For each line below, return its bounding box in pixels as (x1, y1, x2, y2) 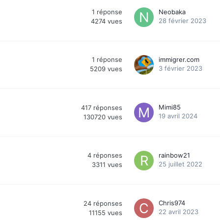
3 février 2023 (159, 64, 202, 72)
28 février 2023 (159, 16, 206, 25)
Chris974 (159, 198, 185, 207)
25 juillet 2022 (159, 160, 202, 168)
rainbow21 (159, 151, 190, 159)
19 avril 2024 (159, 111, 197, 120)
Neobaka (159, 7, 186, 16)
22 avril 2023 (159, 207, 198, 216)
